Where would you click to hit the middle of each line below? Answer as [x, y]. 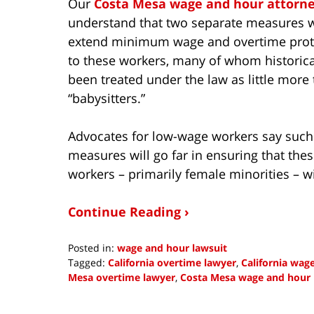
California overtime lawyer [172, 262]
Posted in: [91, 247]
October [86, 306]
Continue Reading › [129, 211]
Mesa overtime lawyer [122, 277]
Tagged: [87, 262]
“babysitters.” [107, 98]
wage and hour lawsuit [172, 247]
